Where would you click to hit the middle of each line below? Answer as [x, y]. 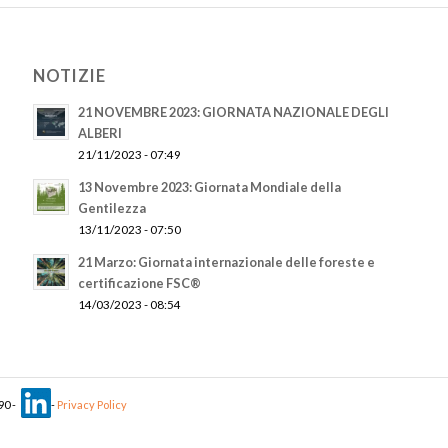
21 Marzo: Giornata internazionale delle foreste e [227, 261]
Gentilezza [112, 207]
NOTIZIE [70, 75]
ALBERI [100, 132]
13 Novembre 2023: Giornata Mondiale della [210, 186]
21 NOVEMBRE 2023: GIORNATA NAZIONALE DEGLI [234, 111]
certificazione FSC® [140, 282]
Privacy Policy [92, 404]
